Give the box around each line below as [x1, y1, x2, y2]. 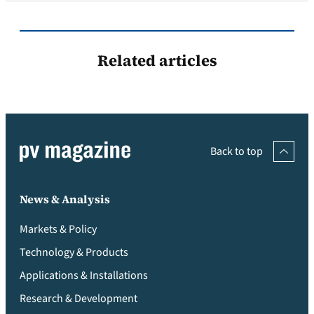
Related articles [97, 49, 217, 71]
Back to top [210, 143, 263, 159]
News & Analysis [20, 191, 110, 207]
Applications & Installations [20, 267, 148, 283]
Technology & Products [20, 244, 128, 260]
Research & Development [20, 290, 137, 306]
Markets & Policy [20, 221, 97, 237]
